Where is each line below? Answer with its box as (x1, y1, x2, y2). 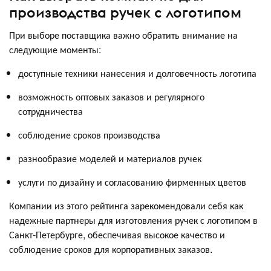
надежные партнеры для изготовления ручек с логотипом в (9, 212, 258, 227)
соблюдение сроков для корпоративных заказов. (9, 241, 212, 256)
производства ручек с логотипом (9, 2, 241, 21)
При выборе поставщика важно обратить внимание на (9, 27, 238, 42)
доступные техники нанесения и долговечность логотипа (18, 65, 256, 80)
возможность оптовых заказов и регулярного (18, 89, 204, 103)
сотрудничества (18, 103, 83, 118)
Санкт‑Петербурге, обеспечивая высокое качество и (9, 227, 225, 241)
